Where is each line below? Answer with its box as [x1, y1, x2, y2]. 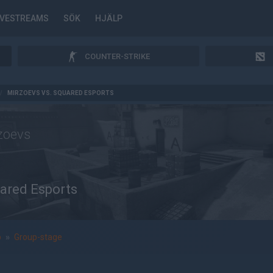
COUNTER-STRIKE [85, 51, 150, 61]
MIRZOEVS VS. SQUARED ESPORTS [7, 90, 114, 96]
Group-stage [14, 232, 62, 242]
